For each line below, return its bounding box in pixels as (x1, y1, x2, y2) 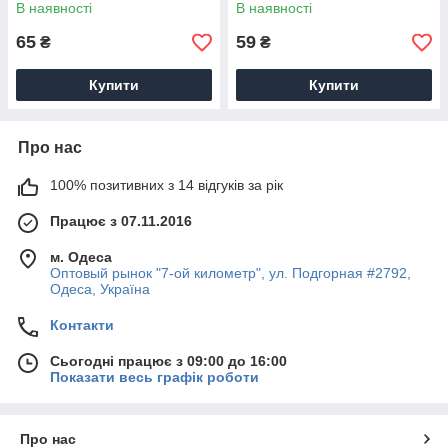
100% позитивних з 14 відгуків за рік (50, 177, 283, 193)
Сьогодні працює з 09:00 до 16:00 (50, 353, 287, 369)
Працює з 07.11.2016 (50, 213, 192, 229)
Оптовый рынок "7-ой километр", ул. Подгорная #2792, (50, 265, 411, 281)
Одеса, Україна (50, 281, 150, 297)
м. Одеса (50, 249, 112, 265)
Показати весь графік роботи (50, 369, 259, 385)
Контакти (50, 317, 114, 333)
